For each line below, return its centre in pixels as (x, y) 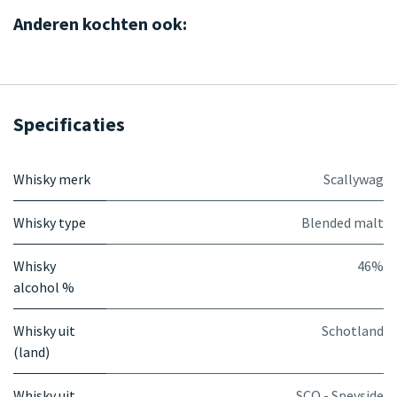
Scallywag (354, 179)
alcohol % (44, 287)
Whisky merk (52, 179)
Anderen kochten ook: (100, 23)
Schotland (353, 330)
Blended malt (343, 222)
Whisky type (50, 222)
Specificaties (69, 124)
